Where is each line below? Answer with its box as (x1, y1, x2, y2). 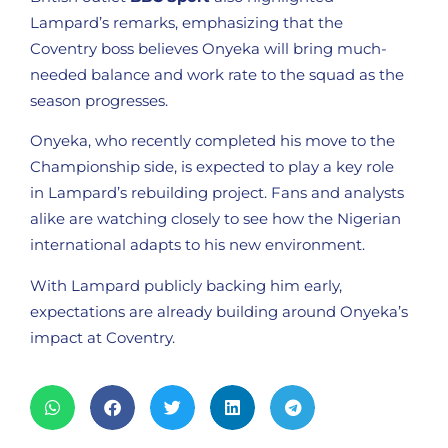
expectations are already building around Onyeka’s (30, 301, 408, 321)
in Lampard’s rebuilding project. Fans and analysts (30, 183, 404, 203)
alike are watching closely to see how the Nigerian (30, 209, 401, 229)
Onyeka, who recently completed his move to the (30, 131, 395, 151)
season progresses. (30, 90, 168, 110)
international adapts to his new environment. (30, 235, 365, 255)
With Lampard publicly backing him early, (30, 275, 342, 295)
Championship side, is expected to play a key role (30, 157, 394, 177)
